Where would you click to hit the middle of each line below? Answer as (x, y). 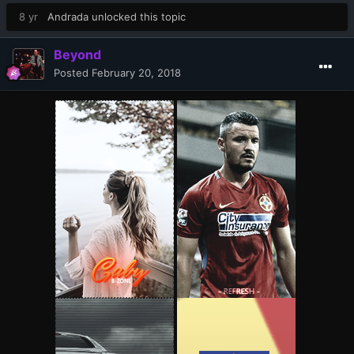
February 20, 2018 (136, 72)
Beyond (77, 54)
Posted (73, 72)
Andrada (68, 16)
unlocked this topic (137, 16)
